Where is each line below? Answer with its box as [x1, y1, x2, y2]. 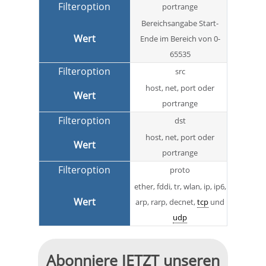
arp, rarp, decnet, [135, 197, 197, 208]
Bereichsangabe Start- [141, 18, 218, 29]
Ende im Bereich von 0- [140, 33, 220, 45]
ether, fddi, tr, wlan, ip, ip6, [134, 181, 226, 192]
